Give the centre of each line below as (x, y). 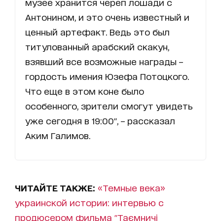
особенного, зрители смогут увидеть (109, 105)
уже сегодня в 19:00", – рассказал (100, 120)
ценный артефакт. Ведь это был (97, 31)
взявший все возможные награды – (104, 61)
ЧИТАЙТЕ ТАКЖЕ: (56, 187)
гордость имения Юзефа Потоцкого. (107, 76)
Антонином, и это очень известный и (107, 17)
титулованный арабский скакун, (97, 46)
